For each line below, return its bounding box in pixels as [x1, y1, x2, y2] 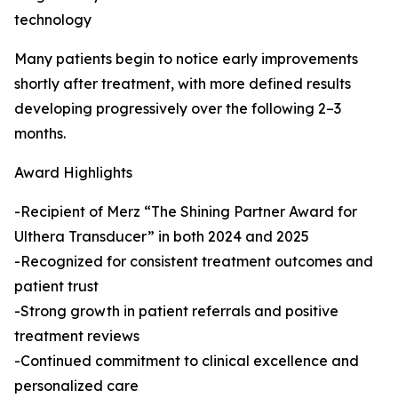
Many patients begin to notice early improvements [14, 49, 358, 68]
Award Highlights [14, 163, 132, 181]
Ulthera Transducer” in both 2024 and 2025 [14, 227, 309, 245]
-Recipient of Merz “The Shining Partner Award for [14, 202, 357, 220]
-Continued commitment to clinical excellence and [14, 351, 359, 370]
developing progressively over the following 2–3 [14, 99, 341, 117]
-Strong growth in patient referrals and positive [14, 301, 338, 320]
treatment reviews [14, 326, 139, 345]
